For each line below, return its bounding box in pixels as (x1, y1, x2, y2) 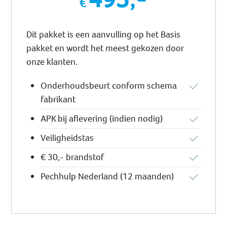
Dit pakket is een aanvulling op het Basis (26, 28, 181, 41)
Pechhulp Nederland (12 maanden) (41, 170, 174, 183)
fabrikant (41, 93, 76, 106)
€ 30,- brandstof (41, 151, 104, 164)
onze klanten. (26, 56, 78, 68)
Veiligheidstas (41, 132, 94, 144)
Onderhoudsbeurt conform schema (41, 80, 177, 92)
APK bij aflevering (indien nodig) (41, 112, 163, 125)
